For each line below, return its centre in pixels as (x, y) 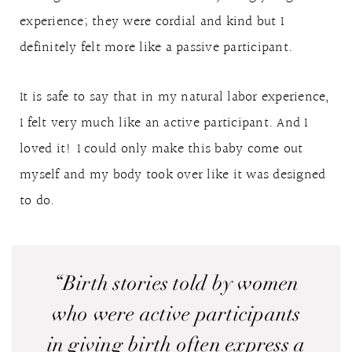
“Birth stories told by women (176, 284)
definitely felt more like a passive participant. (156, 48)
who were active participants (176, 314)
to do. (37, 201)
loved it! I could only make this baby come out (161, 149)
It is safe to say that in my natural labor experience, (175, 97)
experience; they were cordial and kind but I (152, 22)
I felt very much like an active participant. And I (164, 123)
